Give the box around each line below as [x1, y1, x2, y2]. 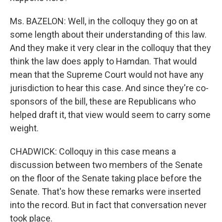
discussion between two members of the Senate [10, 160, 203, 170]
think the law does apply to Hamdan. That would [10, 56, 197, 66]
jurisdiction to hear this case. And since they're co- [10, 83, 209, 93]
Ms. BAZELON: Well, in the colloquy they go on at [10, 16, 198, 26]
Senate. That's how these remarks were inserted [10, 186, 201, 197]
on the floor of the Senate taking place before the [10, 173, 202, 183]
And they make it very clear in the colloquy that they [10, 43, 211, 53]
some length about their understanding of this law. [10, 29, 207, 40]
